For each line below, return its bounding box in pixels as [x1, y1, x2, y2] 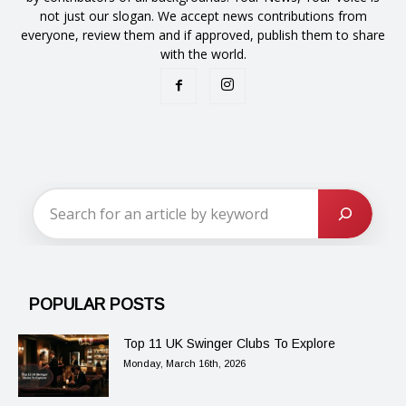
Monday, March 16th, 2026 [123, 358, 246, 370]
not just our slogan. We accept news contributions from [39, 7, 367, 25]
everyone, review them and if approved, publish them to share [21, 26, 385, 44]
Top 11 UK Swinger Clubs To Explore [123, 336, 335, 352]
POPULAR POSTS [29, 295, 164, 314]
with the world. [159, 45, 246, 63]
